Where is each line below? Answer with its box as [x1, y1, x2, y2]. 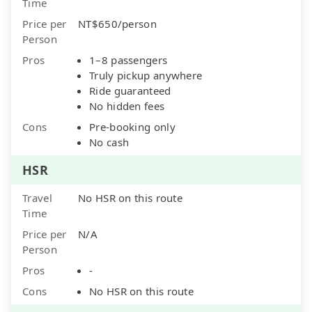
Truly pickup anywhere [89, 68, 203, 82]
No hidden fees [89, 98, 165, 113]
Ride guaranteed [89, 83, 171, 97]
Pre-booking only [89, 119, 175, 134]
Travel [22, 190, 52, 205]
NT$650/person [78, 16, 157, 31]
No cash [89, 134, 130, 149]
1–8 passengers [89, 52, 168, 67]
